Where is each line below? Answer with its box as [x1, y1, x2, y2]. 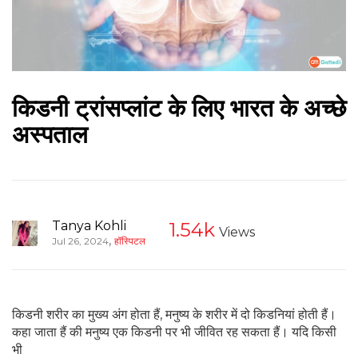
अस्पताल [12, 120, 88, 150]
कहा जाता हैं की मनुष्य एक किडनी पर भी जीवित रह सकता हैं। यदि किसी [12, 324, 336, 340]
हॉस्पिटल [114, 234, 145, 247]
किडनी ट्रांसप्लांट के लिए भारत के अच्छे [12, 93, 346, 124]
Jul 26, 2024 [52, 234, 109, 247]
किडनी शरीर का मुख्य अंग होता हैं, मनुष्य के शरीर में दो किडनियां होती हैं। [12, 306, 336, 322]
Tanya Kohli [52, 217, 126, 233]
